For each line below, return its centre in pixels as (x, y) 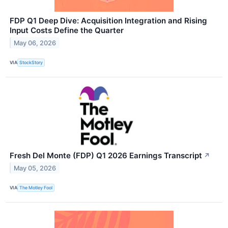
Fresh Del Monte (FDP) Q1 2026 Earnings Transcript (106, 155)
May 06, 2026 (35, 43)
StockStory (31, 63)
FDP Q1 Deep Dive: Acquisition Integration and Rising (108, 20)
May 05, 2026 (35, 168)
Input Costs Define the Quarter (67, 30)
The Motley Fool (36, 188)
